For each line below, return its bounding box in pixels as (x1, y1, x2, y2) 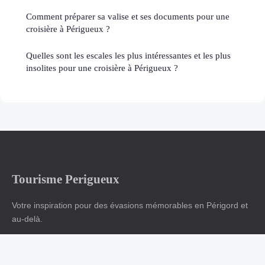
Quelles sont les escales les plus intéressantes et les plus (26, 50, 231, 60)
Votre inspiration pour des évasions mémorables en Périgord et (12, 200, 248, 210)
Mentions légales (38, 251, 102, 261)
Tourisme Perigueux (12, 172, 119, 186)
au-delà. (12, 214, 43, 224)
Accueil (12, 251, 38, 261)
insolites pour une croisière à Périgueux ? (26, 62, 178, 73)
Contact (102, 251, 131, 261)
